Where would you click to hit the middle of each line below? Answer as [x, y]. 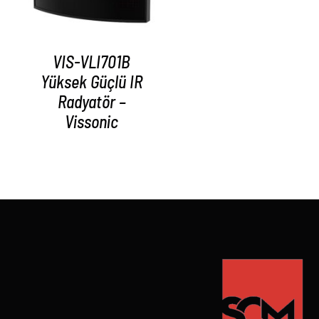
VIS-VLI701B [92, 61]
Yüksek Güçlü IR [92, 81]
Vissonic [92, 121]
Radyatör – [91, 101]
